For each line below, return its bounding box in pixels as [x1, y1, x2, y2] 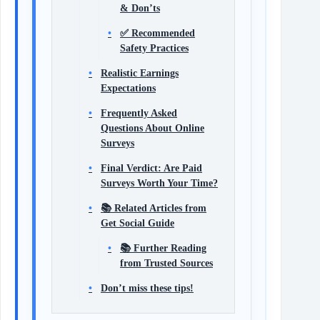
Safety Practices [120, 41, 189, 54]
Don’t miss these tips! [101, 281, 194, 294]
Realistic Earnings [101, 66, 179, 79]
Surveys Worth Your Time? [101, 176, 218, 189]
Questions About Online [101, 121, 204, 134]
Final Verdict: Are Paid [101, 161, 202, 174]
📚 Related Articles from [101, 201, 206, 214]
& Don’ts [120, 1, 160, 14]
